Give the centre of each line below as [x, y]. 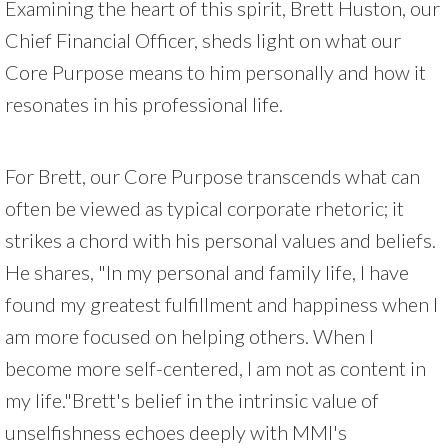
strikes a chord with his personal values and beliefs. [220, 239]
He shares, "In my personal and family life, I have [207, 271]
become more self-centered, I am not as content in [215, 367]
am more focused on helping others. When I [189, 335]
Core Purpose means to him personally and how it [215, 71]
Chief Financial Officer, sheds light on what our [203, 39]
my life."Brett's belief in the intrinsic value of [192, 399]
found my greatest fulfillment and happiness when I [221, 303]
